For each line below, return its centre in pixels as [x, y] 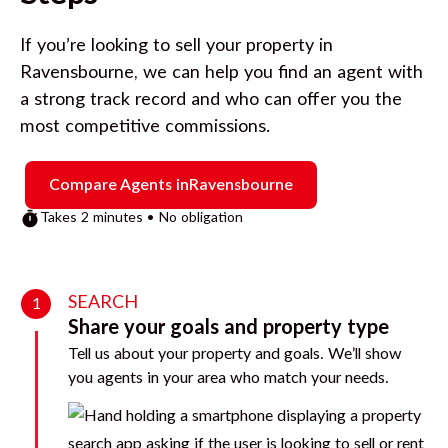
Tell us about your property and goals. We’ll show [235, 353]
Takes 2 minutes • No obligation [141, 218]
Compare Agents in [119, 184]
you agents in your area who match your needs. [228, 377]
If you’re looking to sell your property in [176, 45]
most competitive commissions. [145, 126]
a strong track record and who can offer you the [211, 99]
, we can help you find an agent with [278, 72]
